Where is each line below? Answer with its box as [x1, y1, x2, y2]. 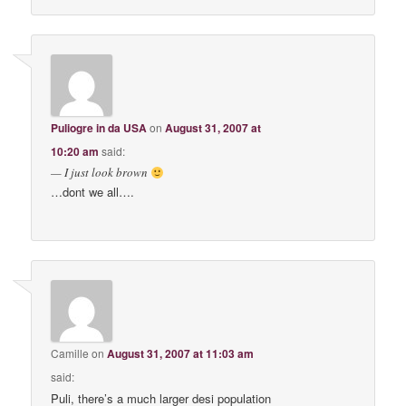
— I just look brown [51, 164, 151, 181]
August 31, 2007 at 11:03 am [107, 344, 255, 362]
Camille [51, 344, 90, 361]
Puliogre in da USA [51, 120, 148, 137]
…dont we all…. [51, 183, 135, 201]
